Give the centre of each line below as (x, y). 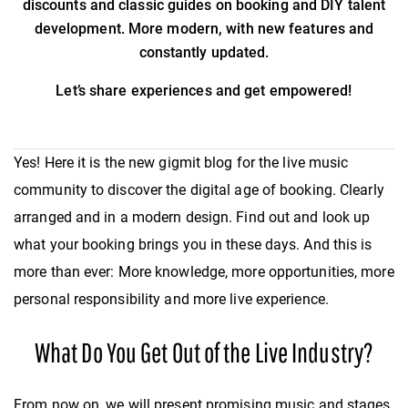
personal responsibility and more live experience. (171, 300)
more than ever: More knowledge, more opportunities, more (204, 272)
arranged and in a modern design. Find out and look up (192, 218)
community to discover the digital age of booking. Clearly (199, 190)
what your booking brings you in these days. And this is (193, 245)
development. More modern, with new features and (204, 29)
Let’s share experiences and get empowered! (204, 91)
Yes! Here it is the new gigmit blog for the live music (181, 163)
